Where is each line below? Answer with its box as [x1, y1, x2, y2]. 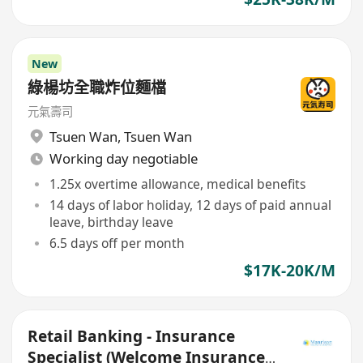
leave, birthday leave [49, 213, 173, 232]
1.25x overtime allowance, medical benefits [49, 174, 305, 193]
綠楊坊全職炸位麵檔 [28, 77, 167, 99]
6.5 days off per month [49, 233, 185, 252]
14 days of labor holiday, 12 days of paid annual [49, 196, 331, 215]
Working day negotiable [49, 149, 198, 169]
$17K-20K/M [243, 260, 335, 282]
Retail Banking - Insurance [28, 325, 236, 347]
